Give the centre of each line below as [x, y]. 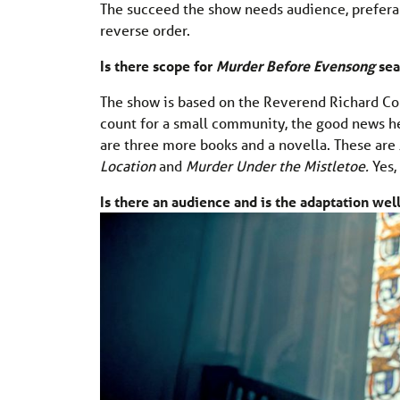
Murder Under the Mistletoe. [279, 165]
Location [128, 165]
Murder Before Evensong [296, 65]
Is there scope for [158, 65]
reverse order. [145, 29]
